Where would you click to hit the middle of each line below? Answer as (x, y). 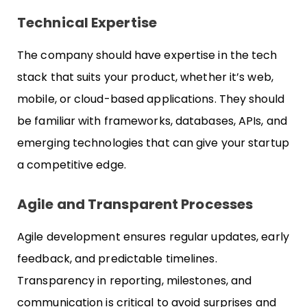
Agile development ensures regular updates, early (153, 237)
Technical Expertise (87, 22)
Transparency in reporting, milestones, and (135, 281)
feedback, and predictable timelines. (117, 259)
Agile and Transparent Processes (135, 205)
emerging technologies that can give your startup (153, 143)
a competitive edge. (72, 164)
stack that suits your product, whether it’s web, (145, 77)
